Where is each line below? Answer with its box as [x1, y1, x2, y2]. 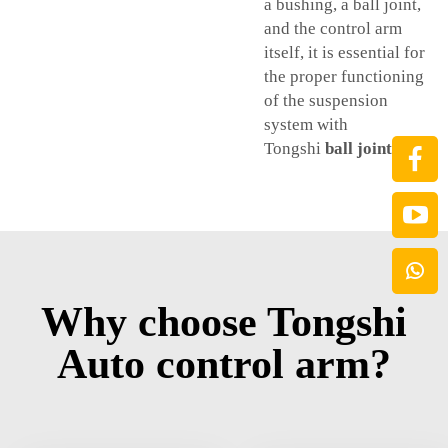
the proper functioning [264, 67, 424, 87]
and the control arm [264, 19, 402, 39]
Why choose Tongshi [41, 299, 407, 346]
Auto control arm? [57, 341, 391, 388]
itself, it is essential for [264, 43, 425, 63]
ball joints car [325, 139, 428, 159]
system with [264, 115, 348, 135]
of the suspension [264, 91, 388, 111]
